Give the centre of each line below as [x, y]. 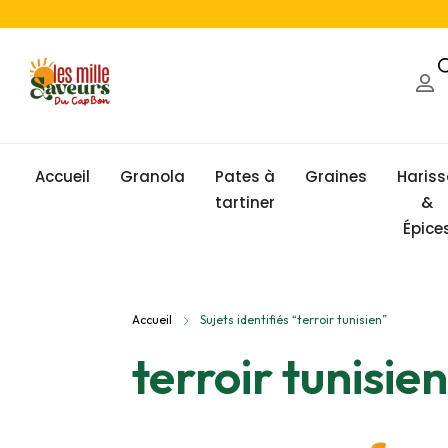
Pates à [245, 176]
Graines [336, 176]
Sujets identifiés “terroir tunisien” [293, 319]
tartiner [245, 202]
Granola [152, 176]
